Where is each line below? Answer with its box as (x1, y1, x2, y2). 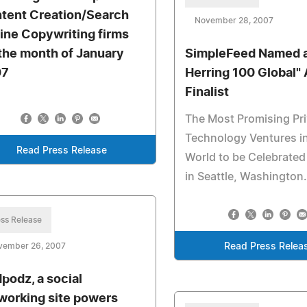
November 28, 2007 (195, 16, 274, 25)
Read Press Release (16, 146, 107, 156)
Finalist (185, 86, 230, 99)
